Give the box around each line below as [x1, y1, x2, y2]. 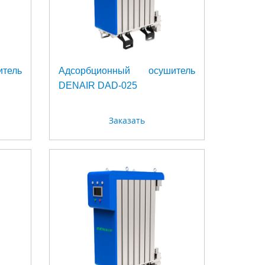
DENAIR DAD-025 [59, 80, 138, 91]
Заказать [109, 115, 146, 126]
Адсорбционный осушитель [59, 66, 195, 76]
